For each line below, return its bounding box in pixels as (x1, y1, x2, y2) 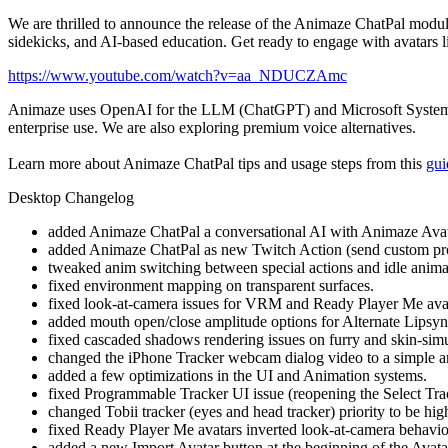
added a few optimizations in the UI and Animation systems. (48, 366, 427, 384)
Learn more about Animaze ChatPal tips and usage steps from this (8, 154, 426, 172)
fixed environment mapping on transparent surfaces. (48, 276, 374, 294)
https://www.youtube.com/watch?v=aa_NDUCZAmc (8, 66, 347, 84)
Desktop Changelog (8, 188, 134, 206)
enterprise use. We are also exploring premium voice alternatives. (8, 118, 416, 136)
